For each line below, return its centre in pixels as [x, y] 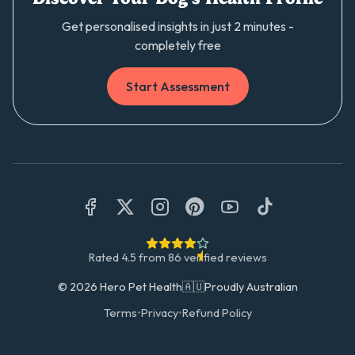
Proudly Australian [251, 287]
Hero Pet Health [139, 287]
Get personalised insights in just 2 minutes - [177, 26]
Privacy [159, 313]
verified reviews [224, 258]
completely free [177, 45]
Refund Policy [217, 313]
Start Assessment [177, 86]
